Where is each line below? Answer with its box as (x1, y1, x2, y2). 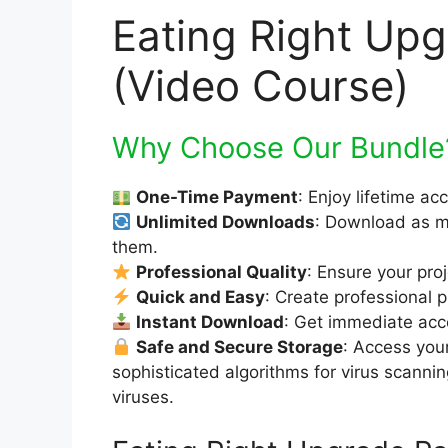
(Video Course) (112, 59, 409, 111)
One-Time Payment (136, 186, 299, 207)
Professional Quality (136, 261, 308, 282)
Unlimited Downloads (136, 211, 316, 232)
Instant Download (136, 311, 285, 332)
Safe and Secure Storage (136, 336, 344, 357)
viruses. (112, 386, 174, 407)
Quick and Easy (136, 286, 266, 307)
